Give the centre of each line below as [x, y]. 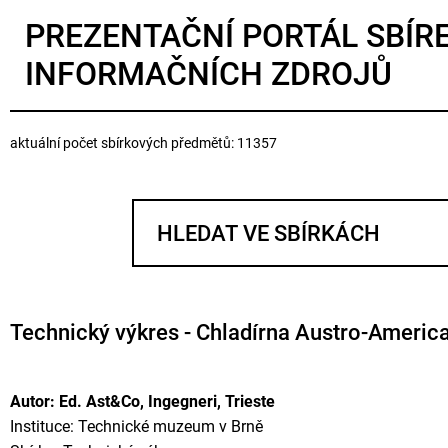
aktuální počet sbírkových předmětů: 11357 [143, 143]
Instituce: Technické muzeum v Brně [136, 426]
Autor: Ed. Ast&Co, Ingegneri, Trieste [142, 401]
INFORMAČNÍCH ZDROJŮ [208, 74]
